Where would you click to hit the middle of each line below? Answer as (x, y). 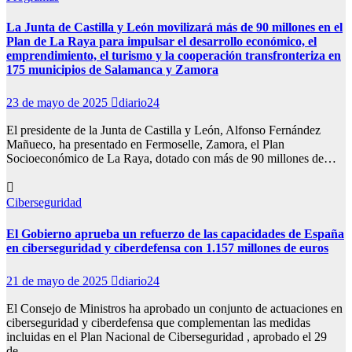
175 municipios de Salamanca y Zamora (112, 70)
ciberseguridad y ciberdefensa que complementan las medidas (158, 322)
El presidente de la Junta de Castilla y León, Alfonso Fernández (163, 130)
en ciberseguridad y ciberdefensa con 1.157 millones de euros (167, 247)
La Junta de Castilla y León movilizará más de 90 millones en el (174, 27)
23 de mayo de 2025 (59, 103)
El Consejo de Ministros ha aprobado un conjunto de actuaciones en (174, 308)
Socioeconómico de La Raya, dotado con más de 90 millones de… (171, 159)
